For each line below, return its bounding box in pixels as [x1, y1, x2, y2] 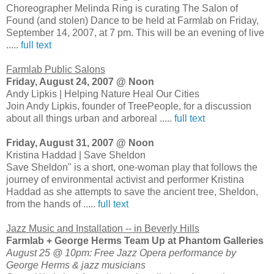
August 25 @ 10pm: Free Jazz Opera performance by [6, 248, 236, 259]
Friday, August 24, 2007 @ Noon [6, 76, 154, 87]
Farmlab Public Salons [6, 64, 105, 75]
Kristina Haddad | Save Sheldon [6, 150, 146, 161]
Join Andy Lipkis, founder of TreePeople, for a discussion [6, 101, 251, 112]
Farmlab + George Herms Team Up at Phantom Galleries [6, 235, 264, 246]
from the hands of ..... [6, 199, 98, 210]
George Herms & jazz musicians [6, 260, 146, 271]
